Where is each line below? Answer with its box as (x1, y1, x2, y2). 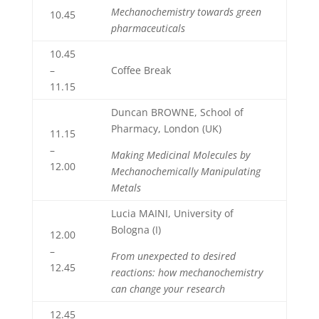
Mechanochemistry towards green (110, 5, 261, 19)
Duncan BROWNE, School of (110, 105, 244, 119)
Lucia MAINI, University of (110, 206, 234, 220)
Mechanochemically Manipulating (110, 164, 261, 178)
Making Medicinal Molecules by (110, 148, 250, 162)
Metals (110, 181, 141, 194)
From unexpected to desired (110, 249, 236, 263)
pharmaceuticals (110, 21, 185, 35)
